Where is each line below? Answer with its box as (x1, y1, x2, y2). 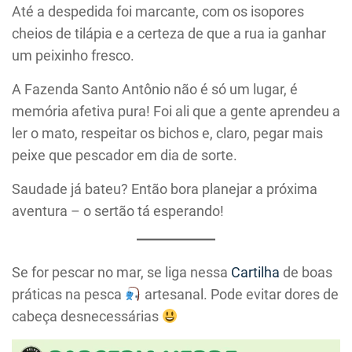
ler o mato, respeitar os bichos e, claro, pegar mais (12, 125, 323, 142)
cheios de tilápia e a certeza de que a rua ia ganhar (12, 25, 326, 42)
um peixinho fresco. (12, 47, 134, 64)
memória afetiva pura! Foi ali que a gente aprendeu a (12, 103, 340, 120)
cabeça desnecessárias (12, 308, 162, 325)
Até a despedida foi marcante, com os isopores (12, 3, 304, 20)
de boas (280, 264, 332, 281)
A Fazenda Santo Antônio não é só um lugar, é (12, 81, 298, 98)
